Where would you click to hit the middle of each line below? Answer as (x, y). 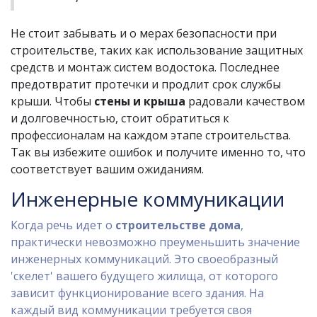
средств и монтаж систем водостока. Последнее (145, 68)
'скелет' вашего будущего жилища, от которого (144, 276)
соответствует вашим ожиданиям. (107, 169)
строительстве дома (178, 225)
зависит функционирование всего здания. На (137, 293)
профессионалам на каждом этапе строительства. (151, 136)
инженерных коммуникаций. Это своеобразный (144, 259)
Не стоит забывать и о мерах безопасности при (144, 34)
